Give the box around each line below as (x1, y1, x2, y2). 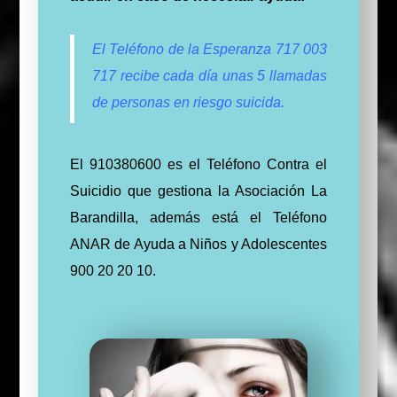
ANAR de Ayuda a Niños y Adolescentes (69, 236, 328, 252)
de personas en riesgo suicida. (91, 94, 284, 110)
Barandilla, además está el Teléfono (69, 209, 328, 225)
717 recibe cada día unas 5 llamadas (91, 67, 328, 83)
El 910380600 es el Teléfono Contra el (69, 156, 328, 172)
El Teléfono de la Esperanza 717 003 (91, 41, 328, 57)
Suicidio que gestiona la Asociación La (69, 183, 328, 198)
